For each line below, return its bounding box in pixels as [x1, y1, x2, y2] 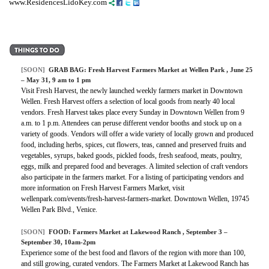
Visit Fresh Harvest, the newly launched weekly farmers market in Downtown [21, 86, 243, 95]
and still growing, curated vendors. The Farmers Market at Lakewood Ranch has [21, 259, 249, 268]
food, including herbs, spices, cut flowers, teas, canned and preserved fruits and [21, 140, 246, 149]
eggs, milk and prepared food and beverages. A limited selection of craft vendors [21, 162, 248, 171]
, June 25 [226, 65, 253, 73]
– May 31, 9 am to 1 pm [21, 76, 91, 83]
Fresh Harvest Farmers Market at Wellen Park [88, 65, 226, 73]
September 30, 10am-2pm [21, 238, 95, 246]
